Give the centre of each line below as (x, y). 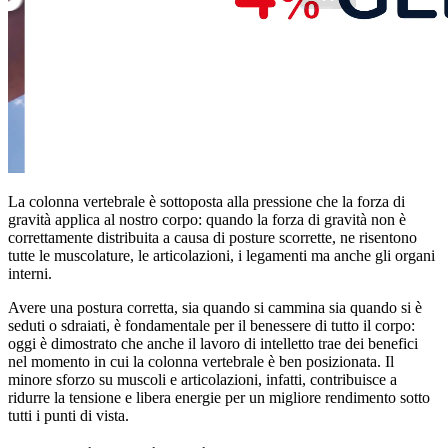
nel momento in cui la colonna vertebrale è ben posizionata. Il (201, 362)
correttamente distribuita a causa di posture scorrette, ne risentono (212, 238)
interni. (30, 274)
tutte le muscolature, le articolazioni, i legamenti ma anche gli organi (221, 256)
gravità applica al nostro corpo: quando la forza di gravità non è (207, 220)
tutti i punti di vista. (68, 416)
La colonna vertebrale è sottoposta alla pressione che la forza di (206, 202)
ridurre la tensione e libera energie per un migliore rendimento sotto (219, 398)
